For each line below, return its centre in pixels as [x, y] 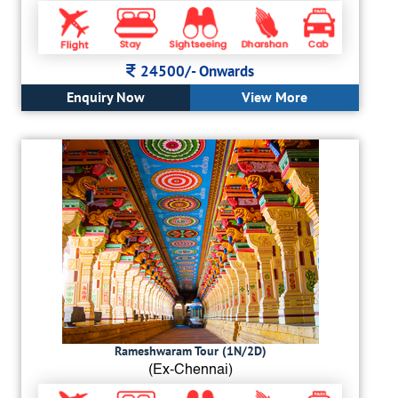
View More [275, 96]
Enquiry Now [106, 96]
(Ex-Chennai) [190, 370]
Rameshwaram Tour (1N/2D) [190, 350]
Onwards [227, 71]
